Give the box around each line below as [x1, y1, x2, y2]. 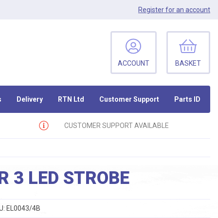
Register [138, 5, 164, 14]
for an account [164, 5, 210, 14]
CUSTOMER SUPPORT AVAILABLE [64, 121, 169, 129]
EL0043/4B [6, 204, 40, 212]
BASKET [175, 59, 201, 67]
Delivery [17, 95, 43, 103]
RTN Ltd [58, 95, 85, 103]
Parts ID [174, 95, 200, 103]
